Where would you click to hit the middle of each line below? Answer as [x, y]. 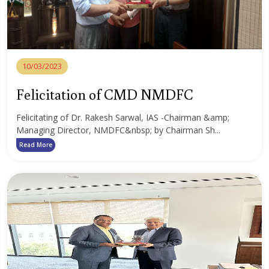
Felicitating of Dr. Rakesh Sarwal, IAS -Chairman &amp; [123, 117]
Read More [36, 145]
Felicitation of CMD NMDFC [105, 94]
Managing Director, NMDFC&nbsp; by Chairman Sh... [118, 130]
